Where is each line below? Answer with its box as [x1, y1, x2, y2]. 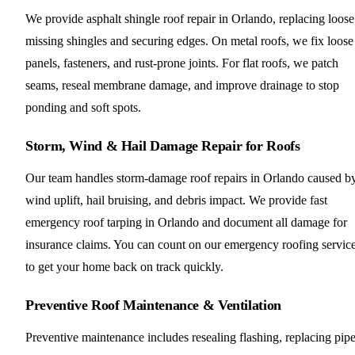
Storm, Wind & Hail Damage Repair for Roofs [25, 137, 300, 154]
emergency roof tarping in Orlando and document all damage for [25, 215, 347, 229]
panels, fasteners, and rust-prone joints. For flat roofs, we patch [25, 55, 338, 70]
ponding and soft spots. [25, 100, 141, 114]
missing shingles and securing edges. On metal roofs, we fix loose [25, 33, 353, 48]
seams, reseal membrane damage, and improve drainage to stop [25, 78, 339, 92]
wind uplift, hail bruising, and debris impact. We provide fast [25, 193, 327, 207]
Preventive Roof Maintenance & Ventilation [25, 296, 281, 313]
